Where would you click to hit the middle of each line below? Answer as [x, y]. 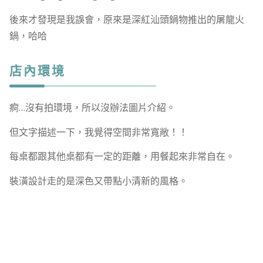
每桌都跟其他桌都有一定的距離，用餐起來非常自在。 [122, 156]
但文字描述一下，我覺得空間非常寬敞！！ [98, 132]
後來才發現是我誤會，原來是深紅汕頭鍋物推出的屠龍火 [127, 19]
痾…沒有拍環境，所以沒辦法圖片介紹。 [92, 108]
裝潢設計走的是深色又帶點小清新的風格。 [98, 181]
